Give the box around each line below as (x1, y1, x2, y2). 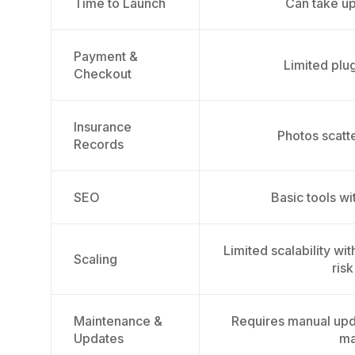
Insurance (74, 119, 132, 135)
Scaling (74, 251, 117, 267)
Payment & (74, 48, 138, 64)
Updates (74, 330, 124, 346)
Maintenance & (74, 313, 162, 329)
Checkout (74, 66, 132, 82)
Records (74, 136, 124, 152)
